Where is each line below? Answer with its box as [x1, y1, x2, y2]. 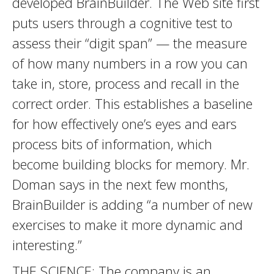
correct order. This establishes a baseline [12, 94, 253, 113]
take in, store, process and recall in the [12, 74, 239, 92]
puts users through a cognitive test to [12, 13, 232, 32]
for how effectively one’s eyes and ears [12, 114, 237, 133]
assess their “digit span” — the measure [12, 34, 247, 52]
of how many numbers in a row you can [12, 54, 248, 72]
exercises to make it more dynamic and [12, 215, 243, 234]
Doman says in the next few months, [12, 175, 228, 193]
